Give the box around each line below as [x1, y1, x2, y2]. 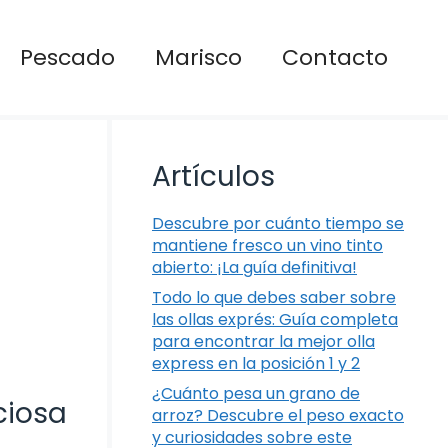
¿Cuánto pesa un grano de [152, 382, 360, 406]
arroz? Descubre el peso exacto [152, 404, 404, 428]
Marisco [155, 41, 242, 73]
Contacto [282, 41, 388, 73]
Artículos [152, 157, 275, 197]
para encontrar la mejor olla [152, 330, 375, 354]
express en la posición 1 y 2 [152, 352, 360, 376]
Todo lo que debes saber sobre [152, 286, 396, 310]
